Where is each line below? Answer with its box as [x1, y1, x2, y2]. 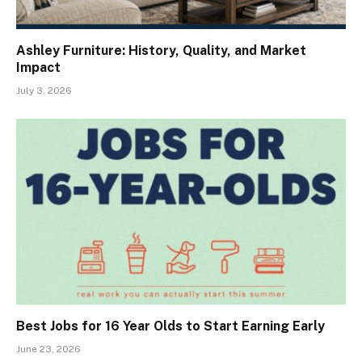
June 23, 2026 [16, 343, 81, 355]
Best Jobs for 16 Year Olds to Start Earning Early [16, 318, 325, 334]
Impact [16, 60, 61, 75]
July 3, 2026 [16, 85, 72, 96]
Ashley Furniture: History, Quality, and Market [16, 43, 306, 58]
